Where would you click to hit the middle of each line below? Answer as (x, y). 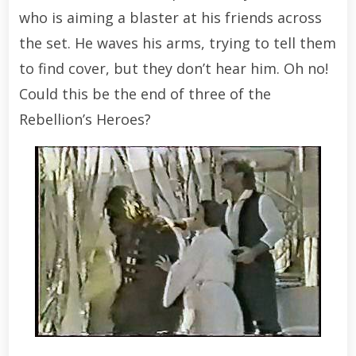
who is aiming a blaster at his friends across (170, 17)
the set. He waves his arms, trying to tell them (177, 43)
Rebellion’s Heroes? (85, 119)
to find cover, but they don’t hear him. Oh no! (173, 68)
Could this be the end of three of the (145, 93)
